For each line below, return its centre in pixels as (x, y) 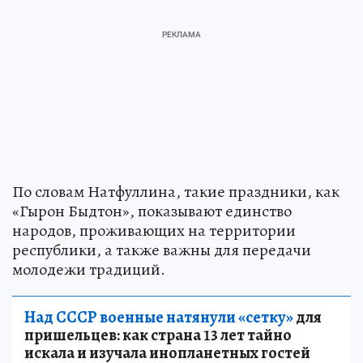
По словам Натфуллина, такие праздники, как (176, 192)
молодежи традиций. (89, 269)
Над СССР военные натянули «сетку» (159, 317)
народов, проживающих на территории (154, 231)
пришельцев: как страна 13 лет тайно (158, 335)
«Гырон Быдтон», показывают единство (152, 211)
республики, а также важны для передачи (162, 250)
